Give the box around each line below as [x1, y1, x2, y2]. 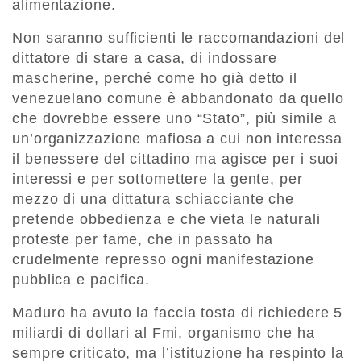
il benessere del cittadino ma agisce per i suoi [12, 151, 339, 168]
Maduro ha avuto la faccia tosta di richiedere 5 [12, 305, 343, 322]
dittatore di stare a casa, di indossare [12, 50, 278, 67]
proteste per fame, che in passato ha [12, 231, 274, 248]
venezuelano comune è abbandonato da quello [12, 90, 344, 107]
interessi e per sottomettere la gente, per [12, 171, 303, 188]
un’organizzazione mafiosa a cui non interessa [12, 131, 342, 147]
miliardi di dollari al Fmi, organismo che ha [12, 325, 315, 342]
